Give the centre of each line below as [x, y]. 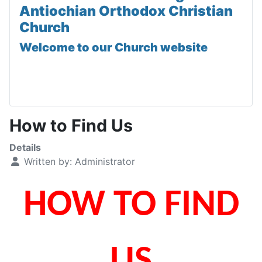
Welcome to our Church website [113, 48]
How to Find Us [71, 126]
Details [25, 148]
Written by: [48, 162]
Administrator [105, 162]
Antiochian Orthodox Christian [126, 11]
